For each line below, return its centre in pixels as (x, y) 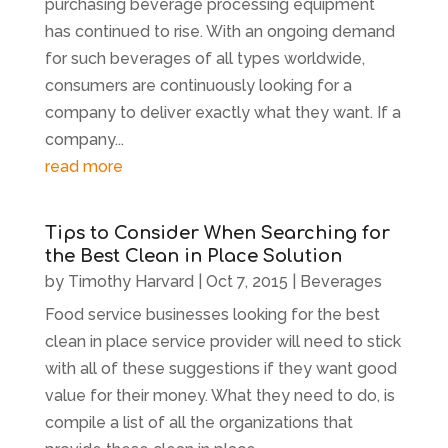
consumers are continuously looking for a (198, 85)
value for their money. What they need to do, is (219, 395)
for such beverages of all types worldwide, (204, 58)
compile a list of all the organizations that (198, 422)
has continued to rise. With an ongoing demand (219, 31)
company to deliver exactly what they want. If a (222, 112)
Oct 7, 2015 (246, 281)
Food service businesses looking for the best (212, 314)
